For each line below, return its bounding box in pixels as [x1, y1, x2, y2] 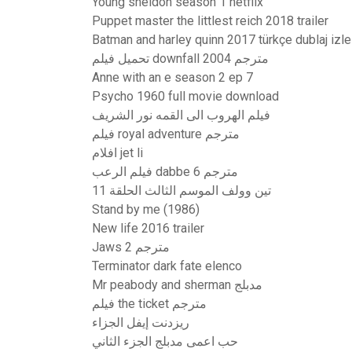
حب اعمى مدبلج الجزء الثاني [92, 334, 238, 349]
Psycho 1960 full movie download [92, 89, 279, 104]
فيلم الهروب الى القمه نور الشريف [92, 108, 270, 123]
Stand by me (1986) [92, 202, 200, 217]
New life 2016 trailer [92, 221, 204, 236]
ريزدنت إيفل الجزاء [92, 315, 189, 330]
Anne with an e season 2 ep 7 [92, 70, 253, 85]
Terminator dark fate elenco [92, 258, 242, 273]
